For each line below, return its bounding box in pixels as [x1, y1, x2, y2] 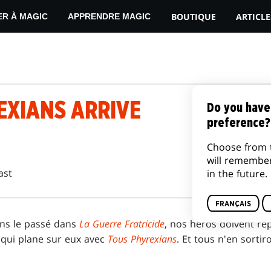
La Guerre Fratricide [79, 217, 165, 231]
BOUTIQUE [171, 10, 216, 22]
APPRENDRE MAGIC [68, 11, 151, 21]
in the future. [207, 167, 267, 180]
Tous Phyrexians [108, 232, 177, 246]
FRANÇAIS [215, 200, 251, 207]
